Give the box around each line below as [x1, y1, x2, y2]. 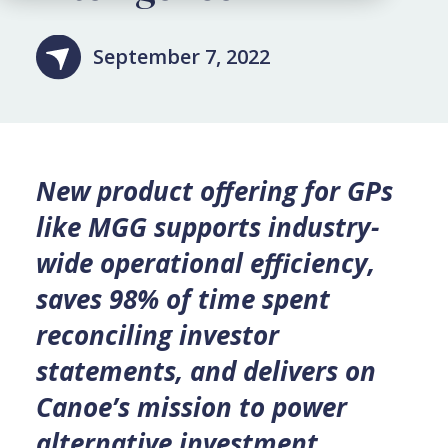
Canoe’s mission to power [35, 389, 347, 425]
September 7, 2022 [92, 43, 270, 70]
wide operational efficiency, [35, 245, 375, 281]
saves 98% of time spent [35, 281, 330, 317]
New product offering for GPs [35, 173, 393, 209]
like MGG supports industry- [35, 209, 379, 245]
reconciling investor [35, 317, 279, 353]
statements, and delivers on [35, 353, 376, 389]
